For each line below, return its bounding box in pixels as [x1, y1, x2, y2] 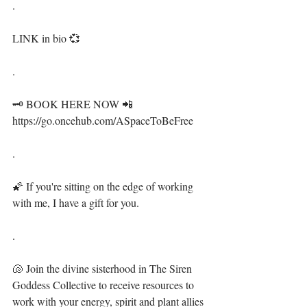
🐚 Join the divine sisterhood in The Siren [12, 261, 195, 275]
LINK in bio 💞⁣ [12, 31, 80, 45]
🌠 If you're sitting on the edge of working [12, 179, 196, 193]
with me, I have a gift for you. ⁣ [12, 195, 142, 210]
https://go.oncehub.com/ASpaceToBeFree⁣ [12, 113, 193, 127]
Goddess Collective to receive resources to [12, 278, 197, 292]
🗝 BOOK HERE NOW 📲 [12, 97, 136, 111]
